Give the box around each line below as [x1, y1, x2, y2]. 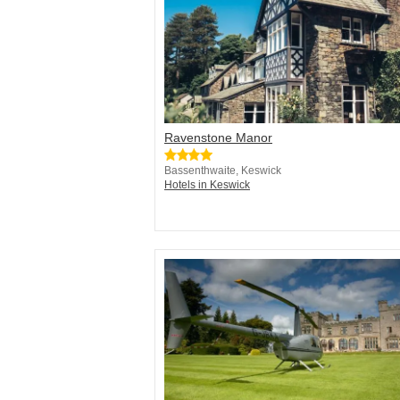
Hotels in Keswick [164, 179, 250, 192]
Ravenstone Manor [164, 130, 272, 146]
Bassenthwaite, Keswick [164, 164, 281, 178]
